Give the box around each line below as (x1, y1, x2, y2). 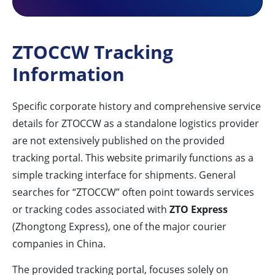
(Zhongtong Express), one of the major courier (12, 220, 227, 234)
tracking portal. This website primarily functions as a (12, 151, 254, 165)
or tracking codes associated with (12, 203, 169, 217)
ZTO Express (169, 203, 228, 217)
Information (12, 61, 125, 87)
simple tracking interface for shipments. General (12, 168, 236, 182)
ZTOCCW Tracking (12, 39, 173, 65)
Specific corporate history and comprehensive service (12, 99, 261, 114)
